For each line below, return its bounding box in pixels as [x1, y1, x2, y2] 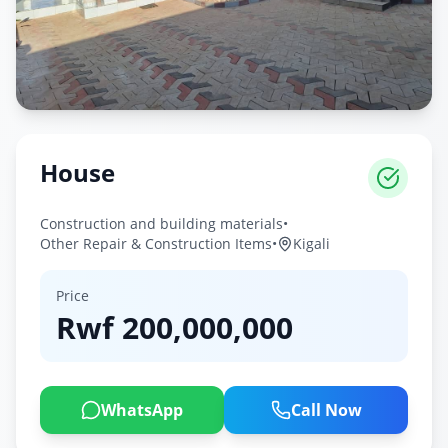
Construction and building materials [40, 214, 283, 234]
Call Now [290, 399, 362, 422]
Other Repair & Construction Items [40, 234, 272, 254]
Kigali [293, 234, 330, 254]
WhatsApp [101, 399, 183, 422]
